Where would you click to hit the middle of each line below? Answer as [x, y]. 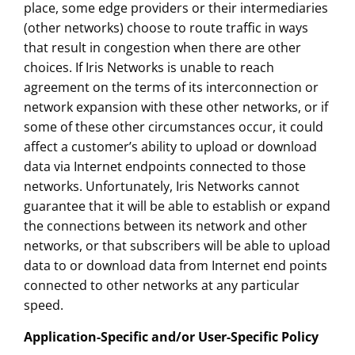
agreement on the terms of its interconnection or [171, 88]
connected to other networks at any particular [161, 286]
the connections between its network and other [165, 226]
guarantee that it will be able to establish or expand [177, 206]
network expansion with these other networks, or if [176, 107]
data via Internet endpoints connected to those [164, 167]
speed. [43, 305]
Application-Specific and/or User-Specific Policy [171, 337]
